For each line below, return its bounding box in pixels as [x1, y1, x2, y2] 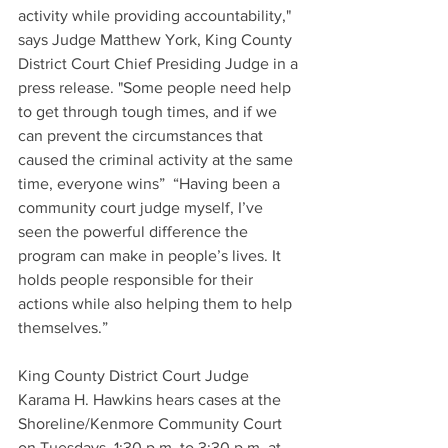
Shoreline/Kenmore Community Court [18, 414, 286, 432]
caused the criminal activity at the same [18, 150, 297, 168]
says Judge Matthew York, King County [18, 30, 296, 48]
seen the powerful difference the [18, 222, 252, 240]
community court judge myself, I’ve [18, 198, 267, 216]
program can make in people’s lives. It [18, 246, 285, 264]
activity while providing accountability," [18, 6, 295, 24]
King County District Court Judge [18, 366, 253, 384]
